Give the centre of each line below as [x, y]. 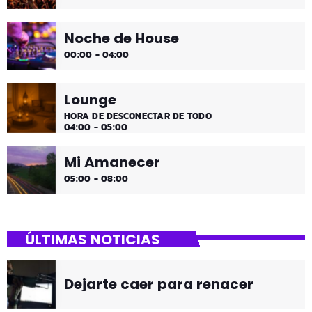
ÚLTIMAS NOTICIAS [93, 239]
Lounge [90, 99]
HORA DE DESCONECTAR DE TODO [138, 116]
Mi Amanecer [112, 162]
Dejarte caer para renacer [158, 284]
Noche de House [121, 38]
